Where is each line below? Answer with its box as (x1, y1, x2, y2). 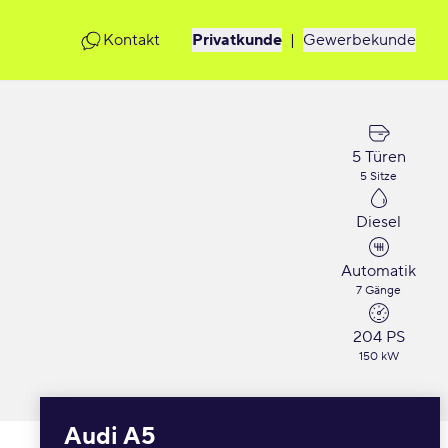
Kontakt (103, 29, 160, 50)
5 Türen (351, 147, 406, 168)
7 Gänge (356, 283, 401, 299)
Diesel (356, 212, 401, 233)
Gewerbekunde (303, 30, 416, 50)
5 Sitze (360, 169, 397, 185)
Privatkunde (192, 30, 282, 50)
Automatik (341, 261, 416, 282)
